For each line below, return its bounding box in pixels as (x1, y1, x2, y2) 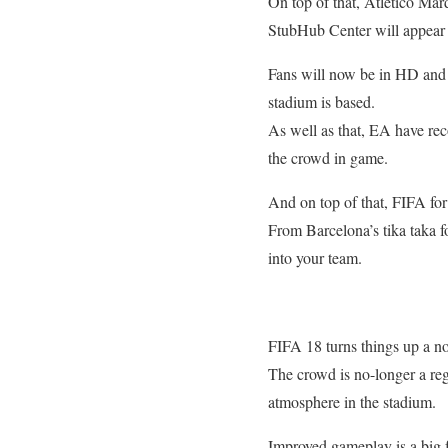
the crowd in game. (268, 146, 388, 168)
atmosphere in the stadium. (268, 390, 436, 412)
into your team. (268, 246, 362, 268)
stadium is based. (268, 90, 375, 112)
